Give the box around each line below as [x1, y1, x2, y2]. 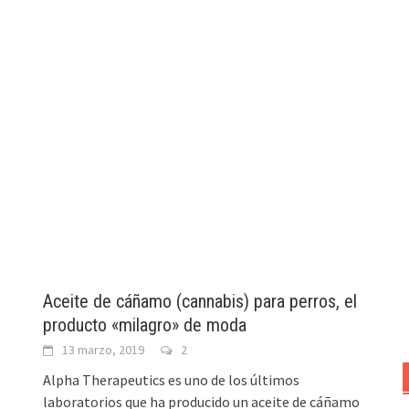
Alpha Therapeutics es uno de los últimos [43, 371, 300, 390]
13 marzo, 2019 [62, 341, 145, 359]
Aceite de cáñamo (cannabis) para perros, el [43, 290, 358, 313]
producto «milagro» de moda [43, 314, 247, 337]
